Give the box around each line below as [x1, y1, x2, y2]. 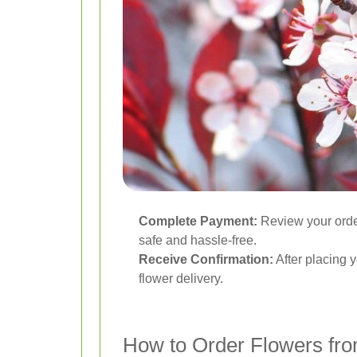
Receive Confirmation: [139, 253, 273, 266]
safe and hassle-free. [139, 233, 257, 247]
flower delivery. [139, 272, 223, 285]
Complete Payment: [139, 214, 257, 228]
